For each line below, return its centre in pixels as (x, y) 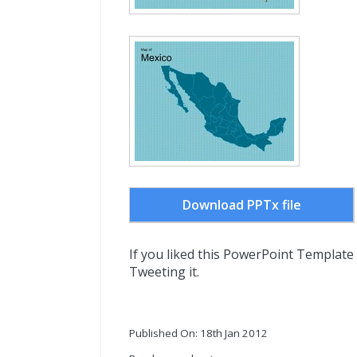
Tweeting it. (164, 272)
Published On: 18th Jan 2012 (198, 333)
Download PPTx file (241, 205)
